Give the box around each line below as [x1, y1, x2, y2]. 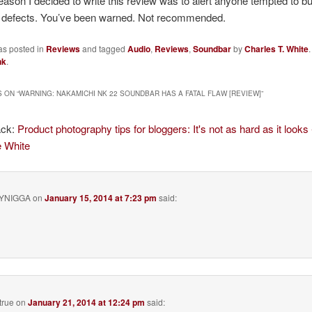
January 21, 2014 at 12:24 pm [28, 295, 146, 309]
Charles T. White [244, 42, 309, 55]
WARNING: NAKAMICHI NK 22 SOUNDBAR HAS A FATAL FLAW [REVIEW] [18, 88, 261, 99]
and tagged [79, 42, 127, 54]
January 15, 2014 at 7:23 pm [45, 192, 157, 204]
